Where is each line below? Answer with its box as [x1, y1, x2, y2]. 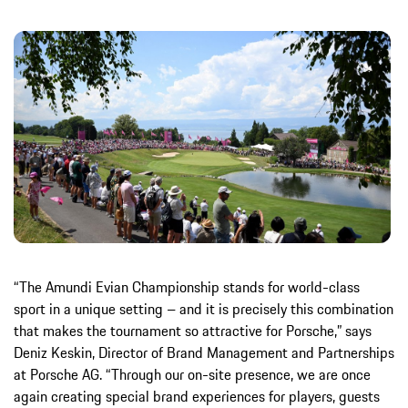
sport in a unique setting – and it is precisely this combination [14, 297, 393, 320]
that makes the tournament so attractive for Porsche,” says [14, 319, 372, 342]
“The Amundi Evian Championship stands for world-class [14, 275, 360, 298]
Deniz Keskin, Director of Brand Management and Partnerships [14, 341, 394, 363]
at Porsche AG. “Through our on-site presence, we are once [14, 362, 371, 385]
